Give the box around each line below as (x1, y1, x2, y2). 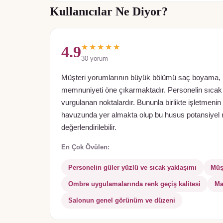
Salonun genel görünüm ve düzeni (68, 197, 175, 205)
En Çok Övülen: (61, 143, 110, 151)
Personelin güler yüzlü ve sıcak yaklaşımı (68, 164, 197, 172)
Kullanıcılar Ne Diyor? (50, 5, 168, 18)
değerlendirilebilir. (61, 123, 116, 132)
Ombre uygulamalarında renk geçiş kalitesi (68, 180, 201, 188)
